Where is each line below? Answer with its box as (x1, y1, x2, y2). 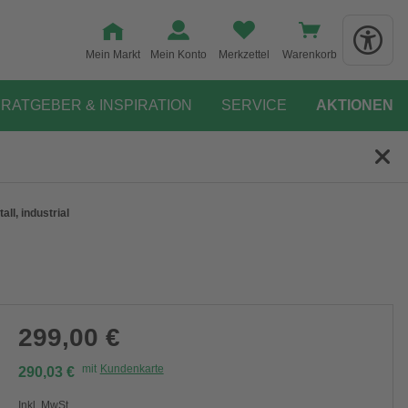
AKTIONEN (316, 97, 393, 113)
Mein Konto (150, 48, 207, 61)
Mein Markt (86, 48, 140, 61)
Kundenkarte (99, 362, 164, 375)
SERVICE (221, 97, 287, 113)
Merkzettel (219, 48, 270, 61)
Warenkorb (282, 48, 337, 61)
